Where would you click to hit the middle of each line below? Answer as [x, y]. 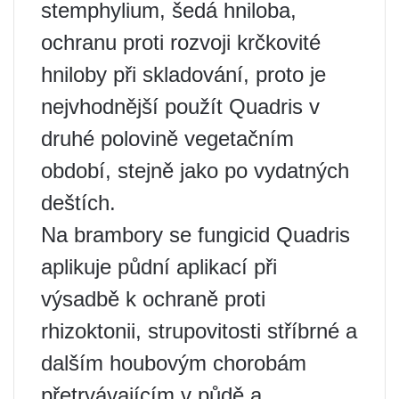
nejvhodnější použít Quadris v [180, 107]
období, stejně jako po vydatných [195, 171]
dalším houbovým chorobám [174, 363]
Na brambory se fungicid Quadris [195, 235]
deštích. [78, 203]
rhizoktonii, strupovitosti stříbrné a [199, 331]
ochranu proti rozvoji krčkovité [181, 43]
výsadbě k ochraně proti [153, 299]
